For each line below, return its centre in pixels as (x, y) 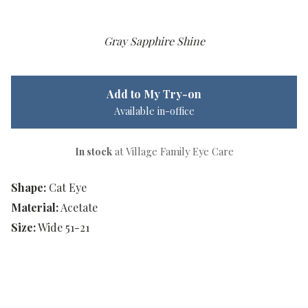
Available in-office (154, 111)
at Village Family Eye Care (173, 152)
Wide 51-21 (64, 228)
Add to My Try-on (154, 94)
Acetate (79, 208)
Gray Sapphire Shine (154, 41)
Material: (35, 208)
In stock (93, 152)
